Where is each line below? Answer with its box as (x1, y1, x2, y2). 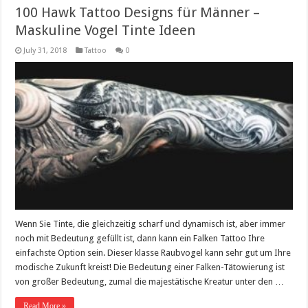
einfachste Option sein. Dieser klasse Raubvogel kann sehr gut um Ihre (15, 247, 291, 258)
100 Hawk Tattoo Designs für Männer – (15, 4, 261, 21)
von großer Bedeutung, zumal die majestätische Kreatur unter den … (15, 276, 285, 287)
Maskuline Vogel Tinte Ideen (15, 22, 196, 39)
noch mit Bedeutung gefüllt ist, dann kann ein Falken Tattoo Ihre (15, 233, 265, 244)
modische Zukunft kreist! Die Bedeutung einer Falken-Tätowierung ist (15, 262, 285, 273)
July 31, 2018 (23, 46, 67, 56)
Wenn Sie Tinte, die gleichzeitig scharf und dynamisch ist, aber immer (15, 219, 286, 230)
